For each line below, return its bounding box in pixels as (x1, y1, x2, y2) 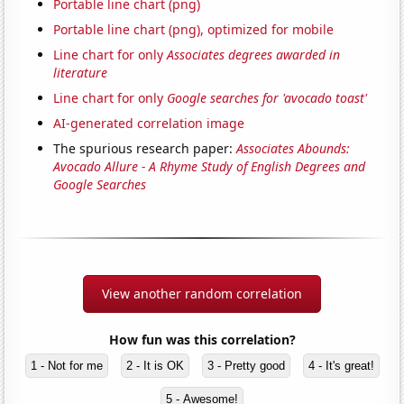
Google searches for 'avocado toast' (167, 88, 368, 106)
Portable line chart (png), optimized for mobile (53, 20, 335, 38)
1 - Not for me (30, 358, 103, 372)
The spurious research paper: (53, 139, 237, 157)
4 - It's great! (308, 358, 374, 372)
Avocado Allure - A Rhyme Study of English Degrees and (53, 157, 366, 175)
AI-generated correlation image (53, 114, 245, 132)
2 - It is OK (125, 358, 184, 372)
